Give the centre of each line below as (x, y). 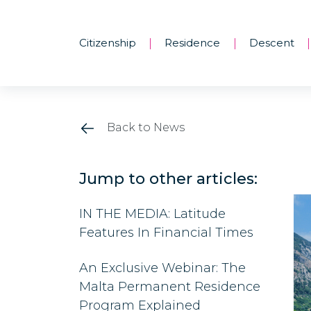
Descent (271, 43)
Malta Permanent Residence (170, 286)
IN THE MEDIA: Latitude (152, 213)
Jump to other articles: (168, 178)
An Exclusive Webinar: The (162, 268)
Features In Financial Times (166, 232)
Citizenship (108, 43)
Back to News (144, 127)
